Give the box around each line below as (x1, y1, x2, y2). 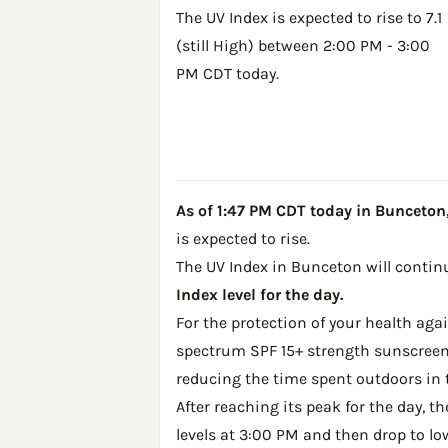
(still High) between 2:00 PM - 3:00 (176, 36, 430, 55)
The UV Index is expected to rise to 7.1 (176, 8, 442, 27)
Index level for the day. (176, 285, 343, 305)
